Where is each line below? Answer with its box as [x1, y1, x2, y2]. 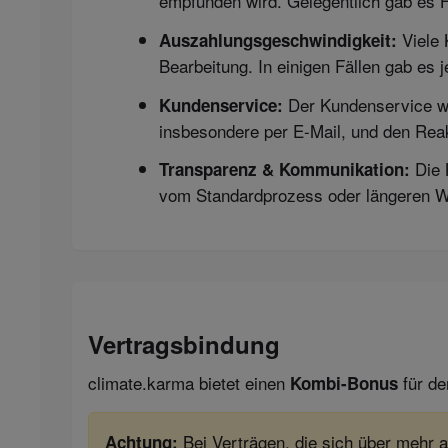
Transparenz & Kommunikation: [159, 157, 410, 182]
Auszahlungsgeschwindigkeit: [159, 27, 397, 52]
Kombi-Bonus [290, 370, 398, 395]
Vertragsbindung [88, 326, 280, 361]
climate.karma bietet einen [88, 369, 290, 395]
